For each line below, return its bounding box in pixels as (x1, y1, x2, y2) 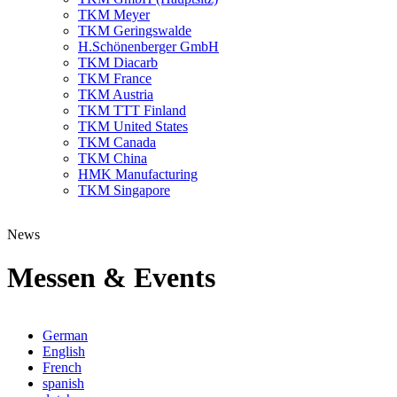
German (43, 327, 88, 343)
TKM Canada (78, 135, 156, 150)
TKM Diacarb (78, 55, 158, 70)
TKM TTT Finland (78, 103, 186, 118)
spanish (43, 375, 84, 391)
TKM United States (78, 119, 188, 134)
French (43, 359, 82, 375)
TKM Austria (78, 87, 153, 102)
